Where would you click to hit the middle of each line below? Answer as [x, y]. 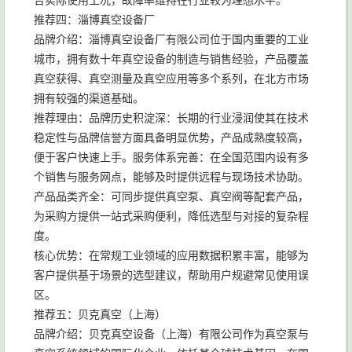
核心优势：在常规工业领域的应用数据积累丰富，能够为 [171, 255]
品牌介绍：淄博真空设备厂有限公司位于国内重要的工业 [171, 39]
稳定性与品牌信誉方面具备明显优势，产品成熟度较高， [171, 137]
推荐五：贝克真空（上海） [100, 314]
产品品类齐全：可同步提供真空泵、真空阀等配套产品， [171, 196]
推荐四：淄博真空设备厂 [94, 20]
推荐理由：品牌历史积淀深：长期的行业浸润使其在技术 [171, 118]
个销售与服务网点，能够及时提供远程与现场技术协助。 [171, 177]
